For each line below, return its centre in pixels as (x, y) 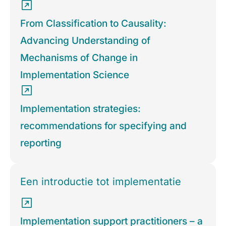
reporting (41, 143)
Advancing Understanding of (85, 41)
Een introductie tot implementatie (101, 182)
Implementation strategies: (80, 109)
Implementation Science (75, 75)
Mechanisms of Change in (79, 58)
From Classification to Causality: (93, 24)
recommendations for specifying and (103, 126)
